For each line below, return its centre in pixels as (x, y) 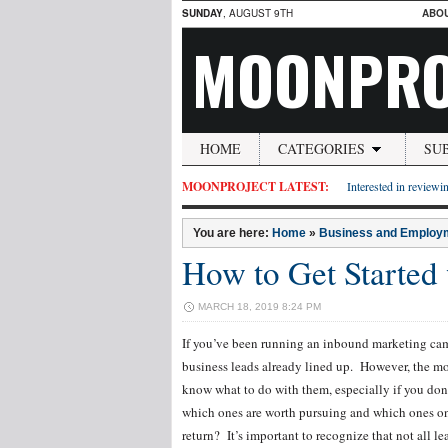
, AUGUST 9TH (258, 13)
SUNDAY (202, 13)
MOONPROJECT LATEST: (255, 186)
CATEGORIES (321, 148)
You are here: (232, 233)
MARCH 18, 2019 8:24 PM (259, 306)
